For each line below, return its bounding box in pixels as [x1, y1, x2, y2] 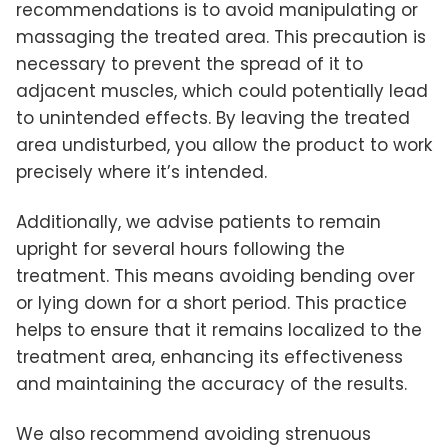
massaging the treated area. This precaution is [16, 25, 426, 50]
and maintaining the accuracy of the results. [16, 372, 407, 397]
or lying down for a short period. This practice [16, 291, 407, 316]
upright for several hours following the [16, 237, 345, 262]
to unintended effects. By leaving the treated [16, 106, 410, 131]
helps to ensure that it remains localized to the [16, 318, 422, 343]
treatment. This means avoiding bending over [16, 264, 415, 289]
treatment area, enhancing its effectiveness [16, 345, 403, 370]
